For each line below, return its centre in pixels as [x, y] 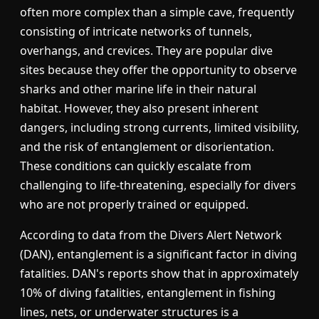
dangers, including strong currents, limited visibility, [159, 128]
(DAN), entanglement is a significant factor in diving [158, 255]
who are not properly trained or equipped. [134, 205]
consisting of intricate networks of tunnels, [136, 32]
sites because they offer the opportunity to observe [158, 70]
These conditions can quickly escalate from [136, 166]
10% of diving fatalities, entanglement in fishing [148, 293]
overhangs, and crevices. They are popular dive [146, 51]
